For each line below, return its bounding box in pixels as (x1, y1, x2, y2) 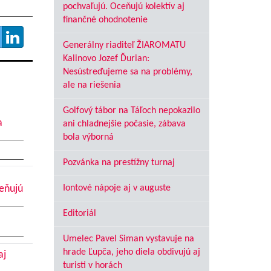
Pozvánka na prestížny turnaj (62, 158, 175, 168)
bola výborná (62, 132, 114, 142)
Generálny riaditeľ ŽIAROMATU (62, 41, 186, 50)
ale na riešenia (62, 80, 121, 90)
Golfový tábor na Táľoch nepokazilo (62, 106, 200, 116)
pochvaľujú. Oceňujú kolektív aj (62, 2, 184, 11)
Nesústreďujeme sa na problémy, (62, 67, 192, 77)
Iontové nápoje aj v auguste (62, 183, 171, 193)
